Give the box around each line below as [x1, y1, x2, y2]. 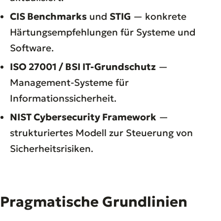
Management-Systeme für [10, 76, 129, 88]
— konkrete [131, 10, 186, 22]
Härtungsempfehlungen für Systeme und [10, 26, 195, 38]
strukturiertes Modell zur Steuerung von [10, 126, 193, 139]
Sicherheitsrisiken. [10, 142, 93, 154]
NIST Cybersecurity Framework [10, 110, 156, 123]
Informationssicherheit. [10, 92, 116, 104]
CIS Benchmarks [10, 10, 87, 22]
